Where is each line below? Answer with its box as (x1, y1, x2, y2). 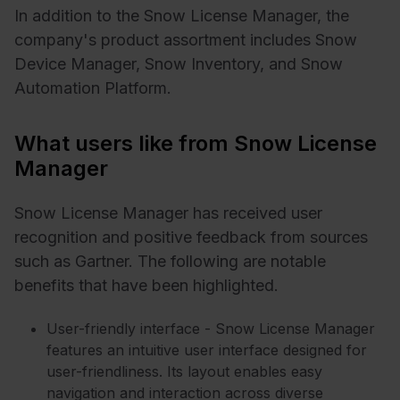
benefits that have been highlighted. (14, 276, 279, 296)
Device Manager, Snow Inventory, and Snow (14, 54, 343, 73)
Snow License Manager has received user (14, 204, 322, 223)
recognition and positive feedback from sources (14, 228, 368, 247)
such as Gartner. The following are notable (14, 252, 326, 271)
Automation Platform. (14, 78, 171, 97)
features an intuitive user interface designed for (46, 340, 367, 359)
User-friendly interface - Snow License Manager (46, 319, 375, 337)
